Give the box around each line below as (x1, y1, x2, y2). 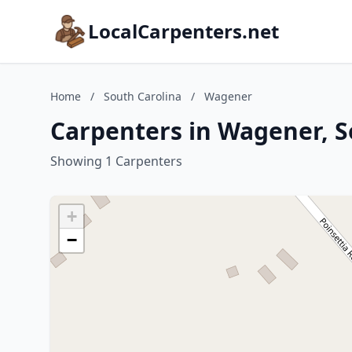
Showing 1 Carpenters (50, 152, 182, 170)
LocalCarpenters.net (88, 18, 279, 44)
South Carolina (104, 89, 181, 104)
